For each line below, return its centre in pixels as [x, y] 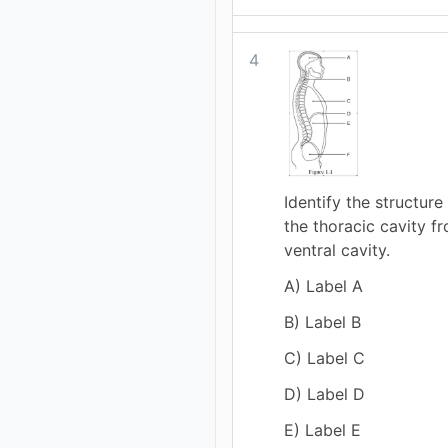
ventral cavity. [337, 249]
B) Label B [323, 321]
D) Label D [325, 393]
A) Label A [324, 285]
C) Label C [325, 357]
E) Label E [323, 429]
